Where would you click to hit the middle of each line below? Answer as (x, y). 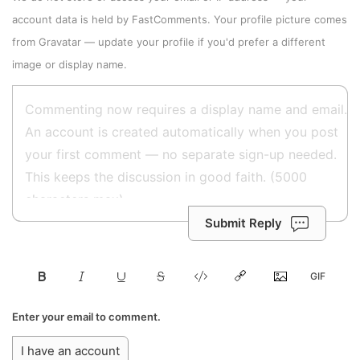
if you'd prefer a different (260, 42)
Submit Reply (243, 223)
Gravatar (60, 42)
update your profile (146, 42)
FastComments (170, 20)
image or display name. (70, 65)
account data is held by (72, 20)
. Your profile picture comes (277, 20)
